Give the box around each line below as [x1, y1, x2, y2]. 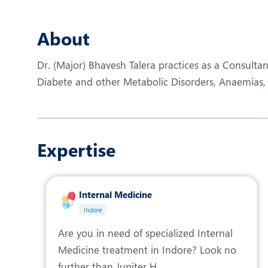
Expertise [37, 138, 115, 162]
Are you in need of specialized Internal [58, 226, 233, 239]
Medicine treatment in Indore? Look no [58, 243, 236, 256]
